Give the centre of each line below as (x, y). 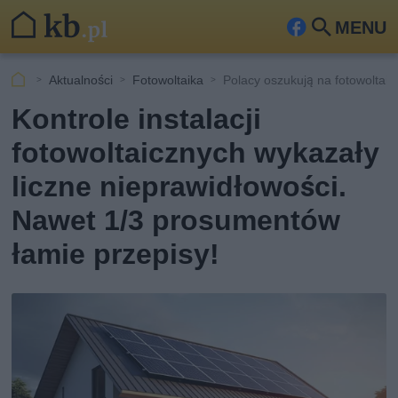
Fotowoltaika (168, 80)
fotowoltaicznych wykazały (196, 153)
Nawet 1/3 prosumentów (176, 220)
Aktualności (81, 80)
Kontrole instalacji (137, 119)
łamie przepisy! (116, 254)
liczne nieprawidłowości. (179, 187)
